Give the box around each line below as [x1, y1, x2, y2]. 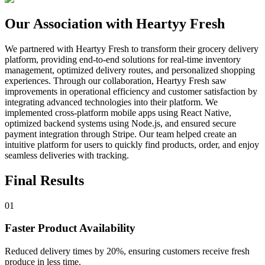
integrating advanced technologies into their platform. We [5, 96, 218, 107]
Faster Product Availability [5, 222, 135, 235]
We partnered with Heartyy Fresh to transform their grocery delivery [5, 43, 258, 54]
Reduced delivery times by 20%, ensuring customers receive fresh [5, 245, 250, 256]
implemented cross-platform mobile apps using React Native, [5, 107, 231, 118]
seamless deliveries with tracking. [5, 150, 129, 160]
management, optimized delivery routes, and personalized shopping [5, 64, 255, 75]
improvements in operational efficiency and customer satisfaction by [5, 86, 257, 96]
